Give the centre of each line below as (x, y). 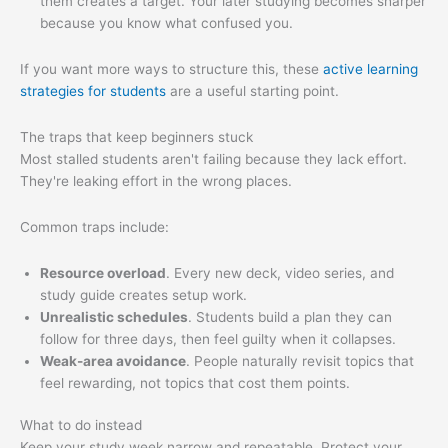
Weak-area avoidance (113, 360)
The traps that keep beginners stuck (136, 136)
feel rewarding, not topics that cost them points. (195, 382)
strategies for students (93, 90)
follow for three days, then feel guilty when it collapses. (218, 338)
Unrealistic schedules (114, 316)
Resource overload (103, 272)
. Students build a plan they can (290, 316)
